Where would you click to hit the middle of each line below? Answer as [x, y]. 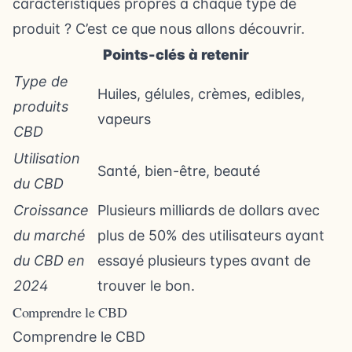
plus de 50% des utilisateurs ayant [211, 235]
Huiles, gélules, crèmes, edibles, [201, 94]
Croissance [51, 210]
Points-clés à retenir [176, 55]
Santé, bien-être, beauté [179, 171]
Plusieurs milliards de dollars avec [209, 210]
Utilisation [47, 158]
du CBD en [49, 260]
